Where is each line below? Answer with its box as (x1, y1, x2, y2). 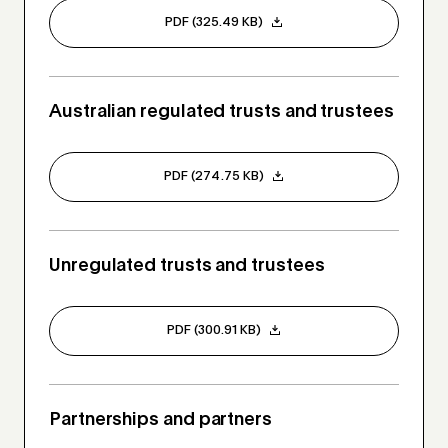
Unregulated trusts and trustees (49, 257, 325, 276)
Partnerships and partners (49, 411, 272, 430)
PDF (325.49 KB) (164, 16, 264, 30)
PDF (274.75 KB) (164, 170, 264, 184)
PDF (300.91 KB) (166, 324, 262, 338)
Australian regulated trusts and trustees (49, 103, 394, 122)
